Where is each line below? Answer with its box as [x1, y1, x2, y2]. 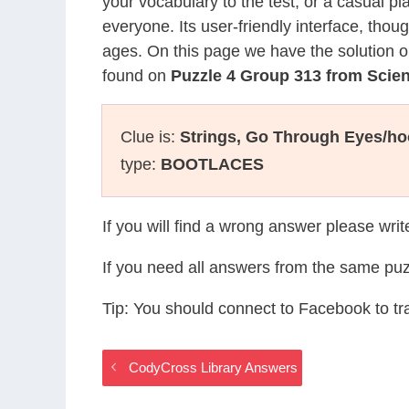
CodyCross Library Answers [129, 359, 299, 375]
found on [102, 67, 171, 85]
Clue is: [121, 128, 180, 146]
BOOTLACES [161, 155, 264, 173]
